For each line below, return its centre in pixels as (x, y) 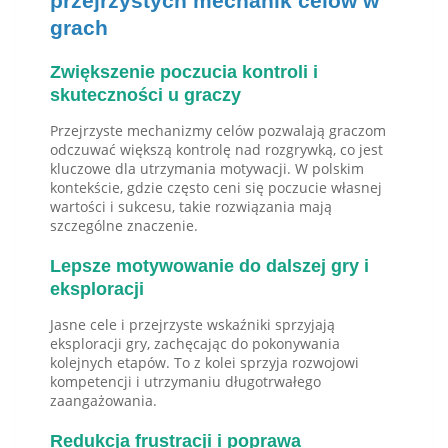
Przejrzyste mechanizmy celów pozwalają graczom (218, 131)
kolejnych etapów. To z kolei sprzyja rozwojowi (204, 363)
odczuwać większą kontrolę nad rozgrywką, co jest (216, 150)
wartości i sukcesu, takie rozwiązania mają (191, 207)
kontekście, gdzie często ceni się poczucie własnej (216, 188)
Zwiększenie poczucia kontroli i (184, 72)
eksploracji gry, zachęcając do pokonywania (195, 344)
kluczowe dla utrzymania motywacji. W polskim (207, 169)
